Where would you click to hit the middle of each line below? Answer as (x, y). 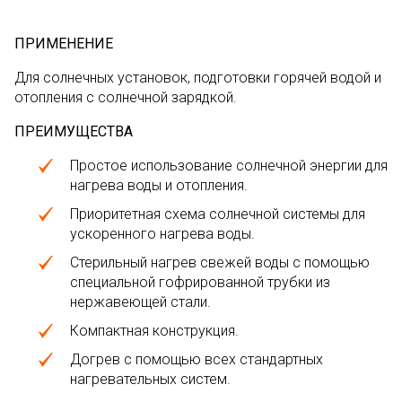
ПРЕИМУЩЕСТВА (74, 131)
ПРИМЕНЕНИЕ (64, 44)
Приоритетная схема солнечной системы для (218, 214)
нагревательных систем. (150, 379)
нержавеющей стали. (140, 302)
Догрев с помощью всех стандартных (197, 359)
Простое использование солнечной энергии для (229, 166)
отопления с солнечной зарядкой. (126, 97)
